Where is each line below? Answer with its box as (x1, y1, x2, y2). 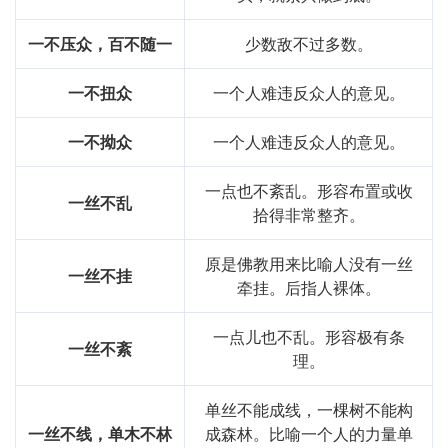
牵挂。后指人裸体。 (236, 276, 381, 300)
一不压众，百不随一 (28, 32, 172, 56)
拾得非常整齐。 (252, 203, 365, 227)
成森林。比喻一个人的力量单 (204, 422, 413, 446)
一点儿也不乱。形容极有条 (212, 325, 405, 349)
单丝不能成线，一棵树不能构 (204, 398, 413, 422)
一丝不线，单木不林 (28, 422, 172, 446)
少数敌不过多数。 (244, 32, 373, 56)
